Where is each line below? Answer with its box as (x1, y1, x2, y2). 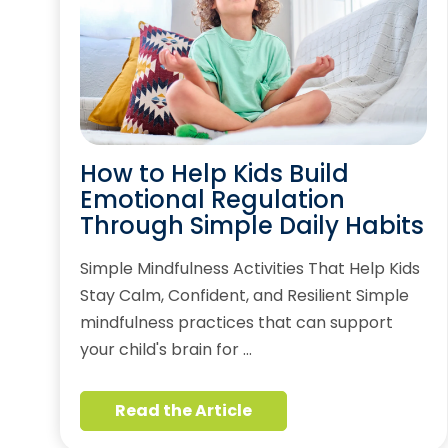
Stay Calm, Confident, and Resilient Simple (80, 283, 409, 307)
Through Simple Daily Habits (80, 208, 424, 242)
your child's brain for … (80, 337, 252, 361)
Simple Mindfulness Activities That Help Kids (80, 256, 420, 280)
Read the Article (114, 398, 253, 422)
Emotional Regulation (80, 182, 345, 216)
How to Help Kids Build (80, 156, 349, 190)
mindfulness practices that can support (80, 310, 393, 334)
